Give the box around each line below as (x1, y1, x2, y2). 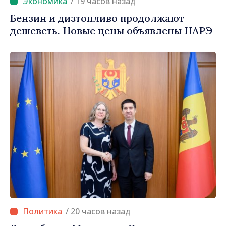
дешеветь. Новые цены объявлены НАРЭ (10, 24, 212, 37)
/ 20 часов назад (71, 206, 131, 217)
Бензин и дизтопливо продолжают (10, 12, 184, 25)
